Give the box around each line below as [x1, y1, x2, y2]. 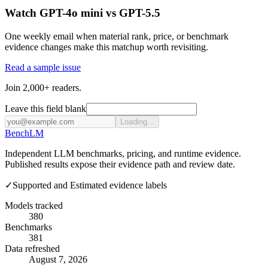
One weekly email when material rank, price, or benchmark [5, 31, 229, 41]
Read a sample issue [5, 62, 81, 72]
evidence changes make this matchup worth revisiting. [5, 41, 208, 52]
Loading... [120, 117, 154, 126]
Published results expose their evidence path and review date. [5, 159, 235, 169]
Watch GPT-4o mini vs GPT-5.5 [5, 7, 160, 20]
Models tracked [5, 200, 63, 211]
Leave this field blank [5, 103, 86, 114]
